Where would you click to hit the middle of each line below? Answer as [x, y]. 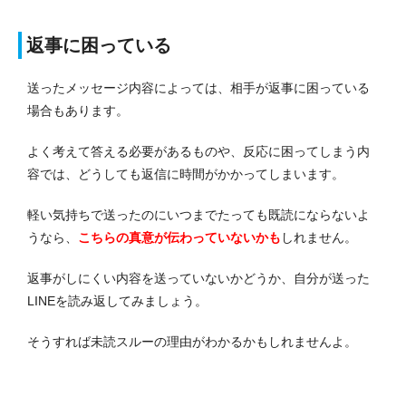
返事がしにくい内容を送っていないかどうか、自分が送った [198, 279]
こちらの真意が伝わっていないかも [179, 238]
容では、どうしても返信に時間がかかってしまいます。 [186, 174]
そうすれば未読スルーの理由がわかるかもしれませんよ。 [192, 342]
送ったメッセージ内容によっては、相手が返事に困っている [198, 88]
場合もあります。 [78, 111]
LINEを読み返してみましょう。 [117, 301]
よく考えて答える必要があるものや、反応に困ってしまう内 [198, 152]
